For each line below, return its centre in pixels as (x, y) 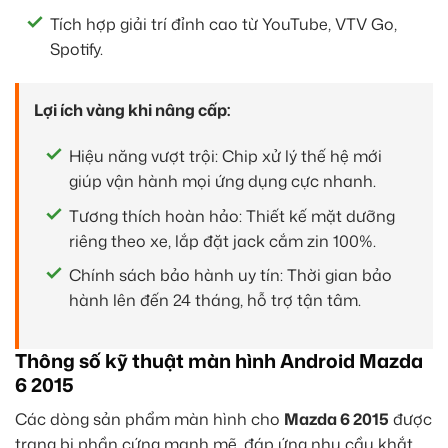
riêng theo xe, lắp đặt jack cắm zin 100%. (222, 240)
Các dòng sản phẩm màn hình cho (149, 418)
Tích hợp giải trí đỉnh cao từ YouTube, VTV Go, (223, 24)
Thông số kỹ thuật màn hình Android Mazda (219, 360)
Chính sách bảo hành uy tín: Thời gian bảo (230, 275)
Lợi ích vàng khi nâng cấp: (132, 110)
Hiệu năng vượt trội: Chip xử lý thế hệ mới (225, 155)
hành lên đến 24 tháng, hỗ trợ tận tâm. (215, 300)
